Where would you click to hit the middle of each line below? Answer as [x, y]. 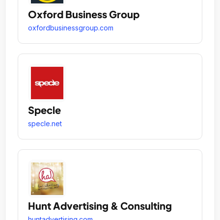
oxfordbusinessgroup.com [71, 28]
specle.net [45, 124]
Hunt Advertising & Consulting [100, 206]
